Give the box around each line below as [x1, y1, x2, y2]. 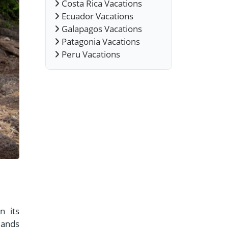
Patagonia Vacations [60, 35, 140, 47]
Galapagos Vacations [60, 22, 142, 35]
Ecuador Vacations [60, 10, 134, 22]
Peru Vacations [60, 48, 121, 60]
